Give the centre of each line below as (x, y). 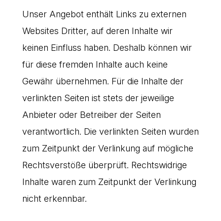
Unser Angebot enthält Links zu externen (104, 14)
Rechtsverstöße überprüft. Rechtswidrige (104, 165)
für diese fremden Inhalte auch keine (95, 64)
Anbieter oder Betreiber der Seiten (91, 114)
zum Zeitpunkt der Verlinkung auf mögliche (108, 148)
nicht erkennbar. (54, 198)
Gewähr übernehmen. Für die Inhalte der (103, 81)
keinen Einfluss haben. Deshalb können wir (107, 47)
